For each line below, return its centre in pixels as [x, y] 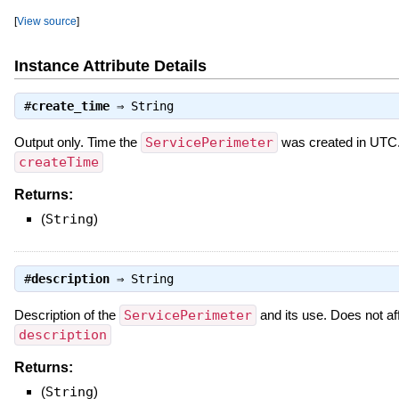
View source [46, 21]
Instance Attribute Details [110, 66]
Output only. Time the [77, 142]
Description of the [66, 314]
